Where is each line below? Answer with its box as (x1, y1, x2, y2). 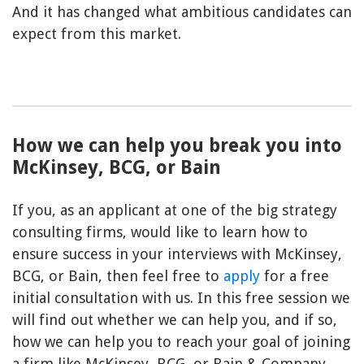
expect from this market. (12, 25, 181, 43)
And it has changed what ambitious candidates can (12, 3, 352, 21)
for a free (260, 267, 329, 285)
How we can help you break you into (12, 135, 342, 158)
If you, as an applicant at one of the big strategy (12, 201, 337, 219)
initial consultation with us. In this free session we (12, 289, 350, 307)
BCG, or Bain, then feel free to (12, 267, 223, 285)
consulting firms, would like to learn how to (12, 223, 308, 241)
